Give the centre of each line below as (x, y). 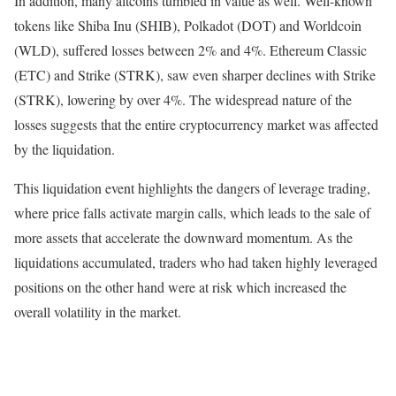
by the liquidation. (65, 149)
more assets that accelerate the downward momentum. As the (183, 238)
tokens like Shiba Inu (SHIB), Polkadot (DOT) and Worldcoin (188, 26)
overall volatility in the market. (98, 312)
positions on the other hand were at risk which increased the (180, 287)
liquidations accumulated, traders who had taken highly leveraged (196, 263)
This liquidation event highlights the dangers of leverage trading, (192, 188)
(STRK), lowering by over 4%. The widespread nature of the (183, 100)
